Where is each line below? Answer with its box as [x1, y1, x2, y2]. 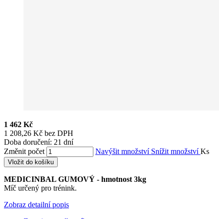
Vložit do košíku [8, 158, 54, 166]
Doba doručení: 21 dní [4, 137, 73, 146]
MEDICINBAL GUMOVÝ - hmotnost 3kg [4, 175, 146, 183]
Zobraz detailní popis [4, 200, 69, 209]
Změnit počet [4, 147, 44, 155]
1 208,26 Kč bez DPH [4, 129, 73, 137]
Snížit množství [151, 147, 200, 155]
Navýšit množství [95, 147, 151, 155]
